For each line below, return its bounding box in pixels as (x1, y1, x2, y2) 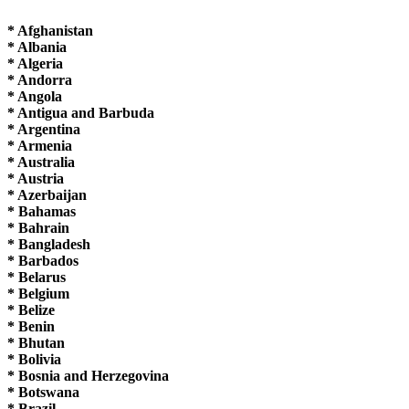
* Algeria (7, 55, 63, 71)
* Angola (7, 88, 62, 104)
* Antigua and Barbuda (7, 104, 154, 121)
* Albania (7, 38, 67, 55)
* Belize (7, 301, 55, 318)
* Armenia (7, 137, 72, 153)
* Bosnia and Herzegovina (7, 367, 169, 383)
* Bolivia (7, 351, 61, 367)
